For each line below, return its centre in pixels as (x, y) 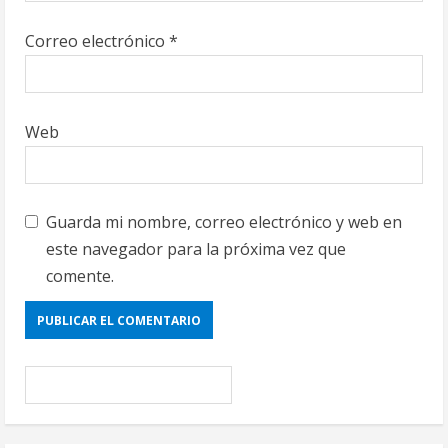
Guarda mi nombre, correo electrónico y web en (224, 222)
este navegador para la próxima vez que (196, 249)
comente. (80, 276)
